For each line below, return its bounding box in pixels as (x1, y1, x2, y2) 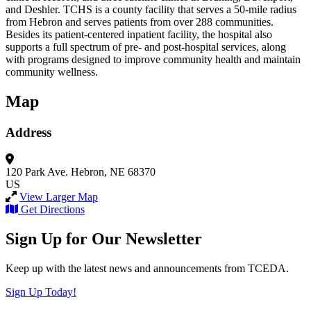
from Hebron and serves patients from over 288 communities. (6, 16, 274, 28)
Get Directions (21, 203, 85, 215)
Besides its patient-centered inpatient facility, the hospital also (6, 28, 272, 41)
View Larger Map (19, 190, 98, 203)
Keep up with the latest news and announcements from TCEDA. (6, 262, 289, 274)
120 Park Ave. (6, 165, 68, 178)
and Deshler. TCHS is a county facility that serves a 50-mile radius (6, 3, 296, 16)
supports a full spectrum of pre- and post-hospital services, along (6, 41, 286, 53)
